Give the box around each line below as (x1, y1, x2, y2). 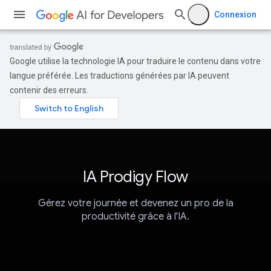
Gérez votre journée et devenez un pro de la (38, 197, 233, 210)
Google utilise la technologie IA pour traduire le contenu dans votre (10, 56, 261, 66)
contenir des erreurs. (10, 85, 88, 95)
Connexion (214, 10, 256, 19)
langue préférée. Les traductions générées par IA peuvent (10, 71, 229, 80)
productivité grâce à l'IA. (82, 211, 189, 223)
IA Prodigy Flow (83, 167, 188, 186)
